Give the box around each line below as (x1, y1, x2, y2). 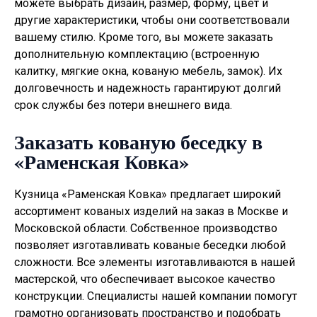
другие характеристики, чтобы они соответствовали (14, 13, 289, 27)
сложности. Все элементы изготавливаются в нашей (14, 255, 295, 269)
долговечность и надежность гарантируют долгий (14, 81, 281, 95)
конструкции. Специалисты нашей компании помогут (14, 289, 297, 303)
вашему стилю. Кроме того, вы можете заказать (14, 30, 273, 44)
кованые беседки (153, 238, 248, 252)
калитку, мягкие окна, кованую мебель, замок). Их (14, 64, 282, 78)
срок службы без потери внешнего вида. (14, 98, 232, 112)
